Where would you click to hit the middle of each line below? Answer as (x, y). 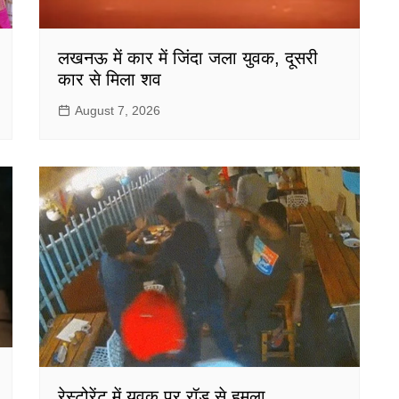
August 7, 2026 (118, 111)
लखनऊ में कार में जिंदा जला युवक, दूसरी (188, 58)
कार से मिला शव (110, 80)
